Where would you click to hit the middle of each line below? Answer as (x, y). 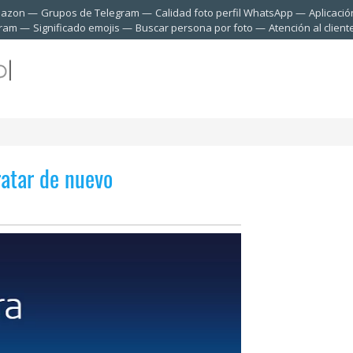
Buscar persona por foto (194, 28)
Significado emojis (76, 28)
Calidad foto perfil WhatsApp (224, 13)
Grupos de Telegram (90, 13)
